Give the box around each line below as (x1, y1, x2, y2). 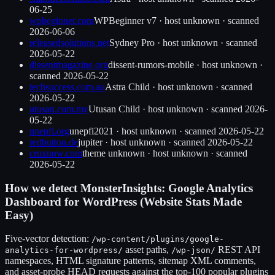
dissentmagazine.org (29, 59, 108, 70)
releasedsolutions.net (29, 37, 109, 48)
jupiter (78, 136, 103, 147)
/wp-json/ (171, 246, 215, 255)
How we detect (5, 181, 80, 195)
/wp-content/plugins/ (91, 234, 190, 244)
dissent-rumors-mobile (108, 59, 194, 70)
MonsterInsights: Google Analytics (80, 181, 253, 195)
